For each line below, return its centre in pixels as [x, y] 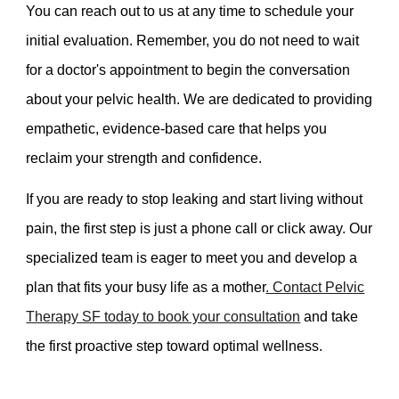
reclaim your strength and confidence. [144, 158]
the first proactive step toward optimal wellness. [175, 346]
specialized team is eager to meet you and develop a [192, 257]
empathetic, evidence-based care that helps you [177, 128]
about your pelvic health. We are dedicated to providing [199, 99]
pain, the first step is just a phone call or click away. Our [199, 228]
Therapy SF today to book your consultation [163, 316]
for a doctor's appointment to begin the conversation [188, 69]
